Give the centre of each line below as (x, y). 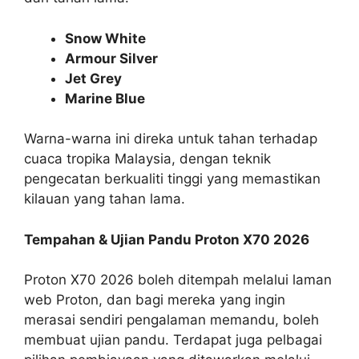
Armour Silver (111, 58)
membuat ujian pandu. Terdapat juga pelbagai (173, 340)
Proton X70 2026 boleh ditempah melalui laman (178, 280)
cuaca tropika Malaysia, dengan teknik (147, 159)
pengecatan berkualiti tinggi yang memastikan (172, 179)
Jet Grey (93, 78)
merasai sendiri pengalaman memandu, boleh (171, 320)
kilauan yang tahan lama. (105, 199)
